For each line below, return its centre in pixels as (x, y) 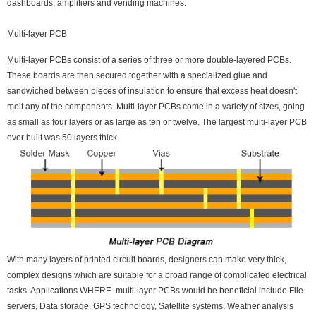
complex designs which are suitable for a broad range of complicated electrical (157, 275)
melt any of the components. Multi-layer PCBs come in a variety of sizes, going (156, 107)
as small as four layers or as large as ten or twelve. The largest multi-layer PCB (157, 122)
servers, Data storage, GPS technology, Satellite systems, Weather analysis (150, 306)
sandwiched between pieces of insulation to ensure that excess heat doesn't (152, 91)
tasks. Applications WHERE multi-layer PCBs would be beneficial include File (155, 290)
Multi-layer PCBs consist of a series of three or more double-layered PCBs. (149, 60)
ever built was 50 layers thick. (63, 138)
